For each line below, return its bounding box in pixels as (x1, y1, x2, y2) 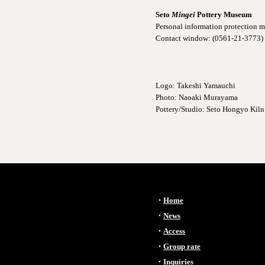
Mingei (172, 10, 195, 19)
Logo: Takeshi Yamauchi (156, 81, 235, 90)
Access (163, 227, 185, 235)
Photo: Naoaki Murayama (156, 93, 238, 102)
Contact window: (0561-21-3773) (156, 34, 263, 43)
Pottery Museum (195, 10, 252, 19)
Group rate (163, 242, 201, 251)
